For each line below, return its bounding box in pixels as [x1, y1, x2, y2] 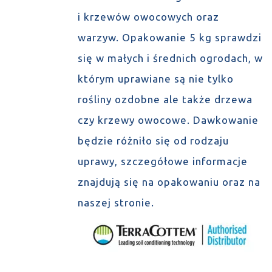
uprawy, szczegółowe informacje [77, 155, 248, 167]
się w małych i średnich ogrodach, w [77, 52, 263, 64]
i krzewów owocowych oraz [77, 11, 219, 22]
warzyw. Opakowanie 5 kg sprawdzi [77, 32, 262, 43]
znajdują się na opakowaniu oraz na [77, 176, 260, 188]
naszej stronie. [77, 197, 160, 208]
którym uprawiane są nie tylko [77, 73, 234, 84]
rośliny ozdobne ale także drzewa [77, 93, 253, 105]
